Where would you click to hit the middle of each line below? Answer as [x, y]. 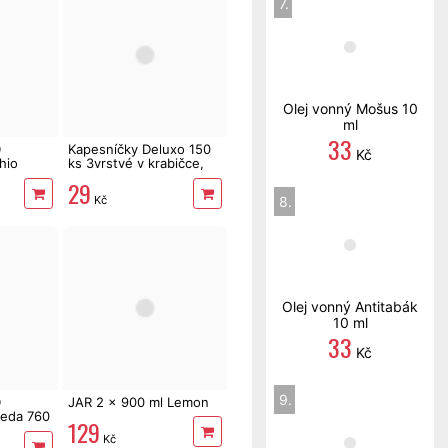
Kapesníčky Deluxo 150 [140, 148]
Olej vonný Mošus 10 [350, 108]
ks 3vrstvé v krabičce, [136, 162]
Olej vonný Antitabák [350, 306]
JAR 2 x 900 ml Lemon [139, 401]
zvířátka [92, 176]
